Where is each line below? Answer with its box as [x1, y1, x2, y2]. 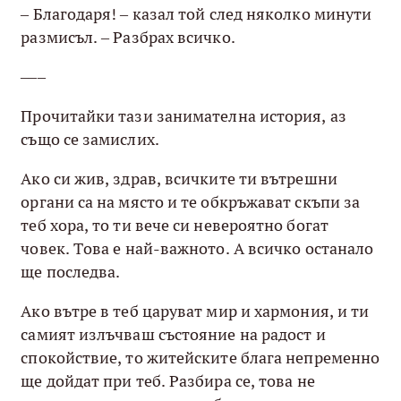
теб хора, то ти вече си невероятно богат [21, 214, 328, 235]
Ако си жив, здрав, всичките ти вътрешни [21, 167, 337, 189]
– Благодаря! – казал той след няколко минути [21, 3, 372, 24]
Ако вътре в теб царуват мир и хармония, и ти [21, 300, 370, 321]
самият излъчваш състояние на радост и [21, 323, 326, 345]
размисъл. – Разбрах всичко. [21, 26, 235, 47]
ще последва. [21, 260, 121, 282]
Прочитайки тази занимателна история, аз [21, 105, 346, 126]
